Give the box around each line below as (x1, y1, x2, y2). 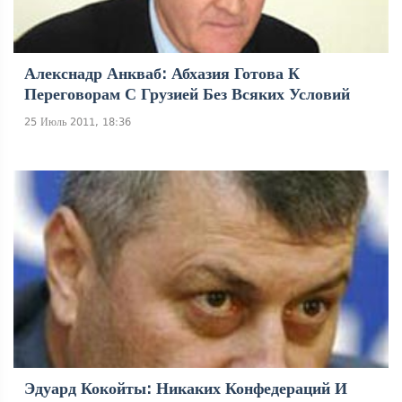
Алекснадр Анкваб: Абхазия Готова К (24, 65, 300, 83)
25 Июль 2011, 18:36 (24, 116, 131, 128)
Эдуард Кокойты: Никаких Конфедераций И (24, 380, 347, 398)
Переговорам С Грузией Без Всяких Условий (24, 85, 350, 103)
